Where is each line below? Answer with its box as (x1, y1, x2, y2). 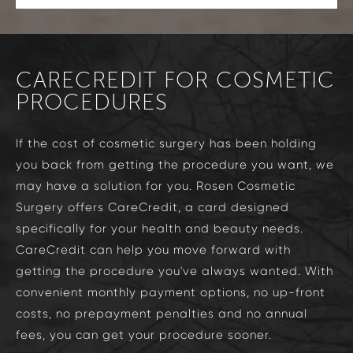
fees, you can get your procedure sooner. (16, 327, 272, 342)
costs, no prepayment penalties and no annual (16, 306, 307, 321)
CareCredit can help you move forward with (16, 242, 291, 257)
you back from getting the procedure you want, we (16, 157, 334, 172)
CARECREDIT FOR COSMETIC (16, 68, 335, 92)
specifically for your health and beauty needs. (16, 221, 303, 236)
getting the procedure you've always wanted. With (16, 263, 333, 278)
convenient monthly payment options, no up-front (16, 284, 325, 299)
